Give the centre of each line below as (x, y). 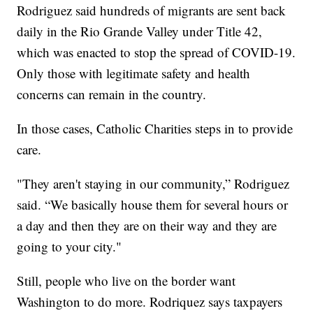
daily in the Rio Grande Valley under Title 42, (140, 31)
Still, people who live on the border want (126, 280)
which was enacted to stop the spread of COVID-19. (156, 52)
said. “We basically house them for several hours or (153, 204)
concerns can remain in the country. (112, 94)
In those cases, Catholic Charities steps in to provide (155, 128)
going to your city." (70, 246)
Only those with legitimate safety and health (134, 73)
